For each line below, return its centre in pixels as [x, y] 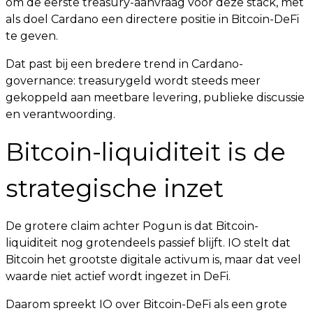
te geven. [32, 36]
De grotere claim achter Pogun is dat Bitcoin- [132, 226]
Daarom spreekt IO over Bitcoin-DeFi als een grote [146, 304]
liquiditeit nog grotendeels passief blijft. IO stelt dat [148, 243]
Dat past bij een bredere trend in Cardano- [124, 64]
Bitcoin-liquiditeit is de [146, 152]
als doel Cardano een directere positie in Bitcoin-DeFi [152, 19]
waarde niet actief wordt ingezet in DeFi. [118, 276]
